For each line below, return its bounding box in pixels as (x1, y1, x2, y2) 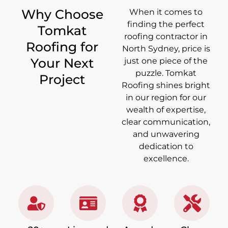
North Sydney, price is (122, 44, 210, 54)
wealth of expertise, (126, 105, 206, 115)
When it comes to (129, 7, 203, 17)
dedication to (138, 141, 193, 152)
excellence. (143, 154, 189, 164)
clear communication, (122, 117, 210, 127)
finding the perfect (127, 19, 205, 30)
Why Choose (21, 7, 103, 22)
